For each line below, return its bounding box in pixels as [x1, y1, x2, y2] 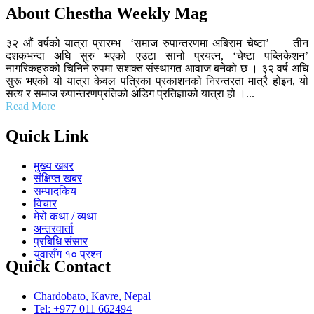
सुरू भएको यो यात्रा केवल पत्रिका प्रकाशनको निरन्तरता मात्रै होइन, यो [6, 75, 308, 88]
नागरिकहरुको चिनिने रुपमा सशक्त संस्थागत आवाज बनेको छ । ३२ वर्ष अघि [6, 62, 308, 75]
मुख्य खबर [34, 159, 74, 172]
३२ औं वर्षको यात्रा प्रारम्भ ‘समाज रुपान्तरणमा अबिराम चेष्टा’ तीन [6, 37, 308, 50]
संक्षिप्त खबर [34, 172, 82, 184]
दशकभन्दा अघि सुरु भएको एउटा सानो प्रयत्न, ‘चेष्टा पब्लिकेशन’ [6, 50, 308, 62]
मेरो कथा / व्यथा [34, 210, 97, 222]
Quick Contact [6, 257, 111, 275]
